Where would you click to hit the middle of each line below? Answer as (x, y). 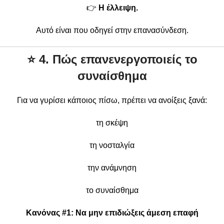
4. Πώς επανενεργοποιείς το (118, 59)
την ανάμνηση (112, 167)
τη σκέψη (112, 122)
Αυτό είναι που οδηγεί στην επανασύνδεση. (112, 30)
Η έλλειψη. (118, 7)
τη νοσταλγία (112, 145)
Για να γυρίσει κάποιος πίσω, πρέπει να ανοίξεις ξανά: (112, 100)
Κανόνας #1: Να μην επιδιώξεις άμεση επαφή (112, 212)
